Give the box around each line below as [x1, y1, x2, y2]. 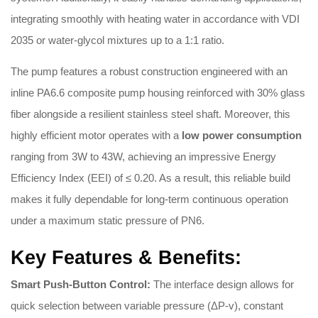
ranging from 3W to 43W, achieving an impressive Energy [11, 150, 276, 163]
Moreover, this [224, 108, 290, 121]
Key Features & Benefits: [11, 247, 241, 269]
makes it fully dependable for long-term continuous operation [11, 193, 288, 206]
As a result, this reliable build [159, 172, 290, 185]
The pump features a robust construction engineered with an [11, 65, 287, 78]
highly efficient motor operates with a [11, 129, 182, 142]
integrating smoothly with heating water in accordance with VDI [11, 13, 300, 26]
